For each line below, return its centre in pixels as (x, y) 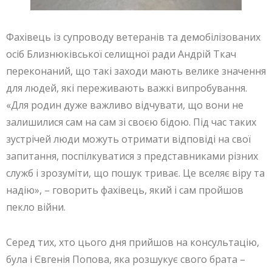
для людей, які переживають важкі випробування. (127, 88)
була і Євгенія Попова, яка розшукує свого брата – (126, 260)
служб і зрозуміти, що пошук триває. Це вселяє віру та (135, 173)
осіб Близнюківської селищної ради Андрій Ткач (121, 54)
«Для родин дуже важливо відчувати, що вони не (125, 105)
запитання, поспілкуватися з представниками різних (132, 156)
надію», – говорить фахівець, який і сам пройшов (125, 190)
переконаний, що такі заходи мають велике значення (136, 71)
